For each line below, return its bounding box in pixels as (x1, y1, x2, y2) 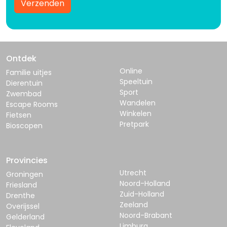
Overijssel (6, 201, 40, 212)
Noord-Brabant (120, 210, 172, 221)
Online (120, 66, 142, 77)
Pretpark (120, 119, 149, 130)
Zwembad (6, 89, 42, 99)
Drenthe (6, 191, 35, 201)
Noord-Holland (120, 178, 170, 189)
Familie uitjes (6, 67, 52, 78)
